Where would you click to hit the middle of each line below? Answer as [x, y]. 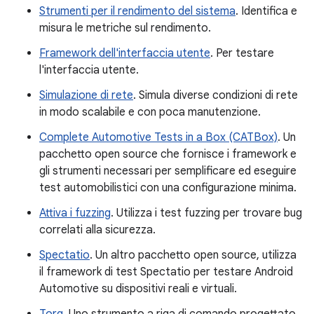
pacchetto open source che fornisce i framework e [168, 154]
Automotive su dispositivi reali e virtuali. [138, 289]
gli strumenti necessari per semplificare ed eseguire [168, 171]
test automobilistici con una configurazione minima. [168, 188]
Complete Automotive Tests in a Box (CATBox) [158, 137]
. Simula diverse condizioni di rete [216, 95]
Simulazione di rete [86, 95]
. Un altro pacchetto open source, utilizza [193, 255]
